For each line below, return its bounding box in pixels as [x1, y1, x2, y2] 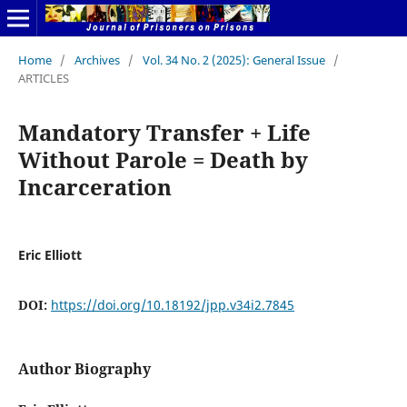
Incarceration [17, 171, 172, 202]
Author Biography [17, 358, 151, 379]
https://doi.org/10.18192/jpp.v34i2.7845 [50, 295, 294, 313]
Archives [74, 51, 120, 68]
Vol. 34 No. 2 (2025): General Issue [142, 51, 325, 68]
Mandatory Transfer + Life [17, 116, 311, 147]
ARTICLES [17, 69, 69, 86]
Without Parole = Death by [17, 144, 308, 174]
